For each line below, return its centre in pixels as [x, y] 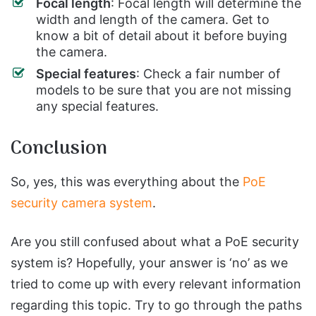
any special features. [97, 106]
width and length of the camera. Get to [153, 19]
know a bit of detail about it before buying [162, 35]
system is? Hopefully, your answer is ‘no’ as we [149, 263]
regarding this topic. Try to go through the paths [156, 305]
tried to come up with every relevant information [156, 284]
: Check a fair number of [208, 73]
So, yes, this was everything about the [127, 182]
